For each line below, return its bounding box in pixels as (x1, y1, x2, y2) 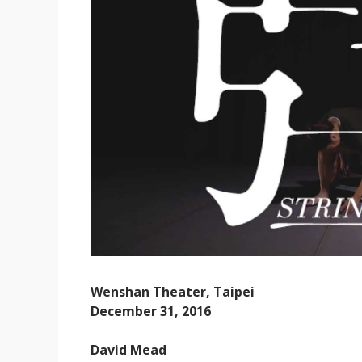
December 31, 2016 (90, 301, 211, 320)
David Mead (90, 340, 166, 359)
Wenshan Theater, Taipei (90, 282, 255, 301)
